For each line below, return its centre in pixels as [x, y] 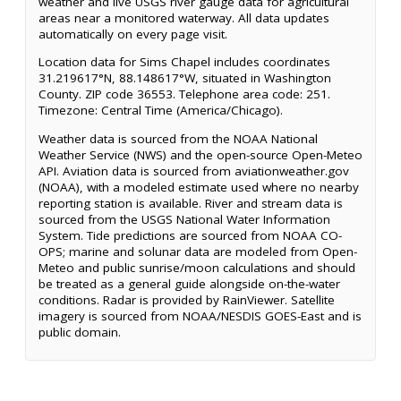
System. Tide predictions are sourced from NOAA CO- [190, 235]
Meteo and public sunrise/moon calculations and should [197, 267]
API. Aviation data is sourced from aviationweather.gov [194, 171]
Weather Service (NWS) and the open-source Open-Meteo [200, 154]
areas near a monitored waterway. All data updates [184, 17]
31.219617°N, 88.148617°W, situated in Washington [185, 78]
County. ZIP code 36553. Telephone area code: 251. [184, 94]
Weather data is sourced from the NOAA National [178, 138]
